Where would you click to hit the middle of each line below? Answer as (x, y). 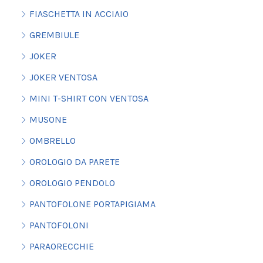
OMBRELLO (52, 141)
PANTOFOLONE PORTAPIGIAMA (92, 204)
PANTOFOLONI (59, 225)
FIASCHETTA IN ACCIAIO (79, 14)
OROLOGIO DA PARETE (74, 162)
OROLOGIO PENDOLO (72, 183)
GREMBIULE (54, 35)
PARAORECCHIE (61, 247)
